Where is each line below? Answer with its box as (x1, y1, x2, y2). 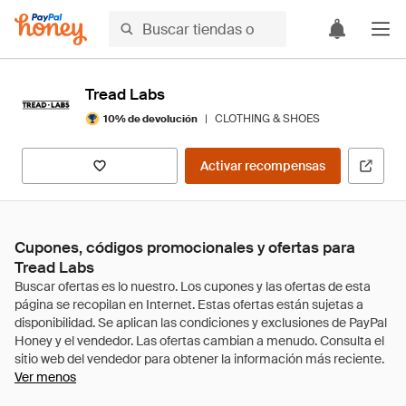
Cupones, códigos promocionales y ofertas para (14, 237, 355, 257)
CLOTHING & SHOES (215, 111, 320, 126)
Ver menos (14, 369, 76, 385)
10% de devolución (103, 111, 198, 125)
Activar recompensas (200, 158, 325, 174)
